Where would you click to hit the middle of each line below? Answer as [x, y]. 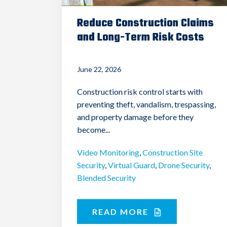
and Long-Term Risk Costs [141, 37]
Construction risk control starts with [140, 91]
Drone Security [184, 165]
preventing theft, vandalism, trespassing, [146, 104]
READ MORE [122, 211]
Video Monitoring [108, 152]
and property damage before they [135, 117]
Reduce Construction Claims [145, 23]
